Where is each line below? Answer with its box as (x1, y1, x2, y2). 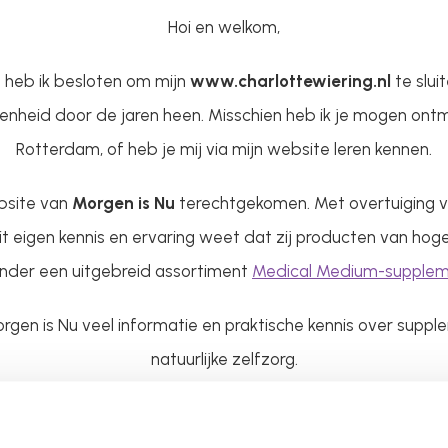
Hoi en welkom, (168, 16, 280, 37)
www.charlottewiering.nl (190, 70, 391, 91)
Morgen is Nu (71, 192, 175, 213)
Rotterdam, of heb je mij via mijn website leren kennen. (16, 138, 432, 159)
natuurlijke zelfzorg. (150, 348, 298, 369)
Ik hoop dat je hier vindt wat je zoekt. (82, 402, 366, 423)
